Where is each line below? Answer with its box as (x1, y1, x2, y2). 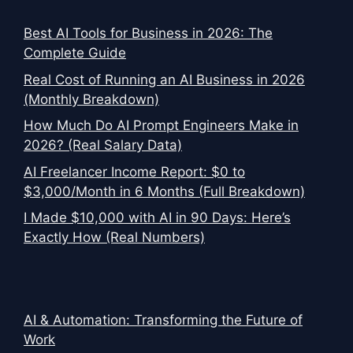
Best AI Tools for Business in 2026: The (24, 25, 273, 42)
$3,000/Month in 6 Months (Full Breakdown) (24, 183, 305, 199)
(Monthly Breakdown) (24, 91, 159, 107)
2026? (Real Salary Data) (24, 137, 182, 154)
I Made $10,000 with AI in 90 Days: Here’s (24, 210, 291, 226)
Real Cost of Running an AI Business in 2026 (24, 71, 305, 87)
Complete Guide (24, 45, 126, 61)
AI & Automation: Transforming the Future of (24, 312, 303, 329)
